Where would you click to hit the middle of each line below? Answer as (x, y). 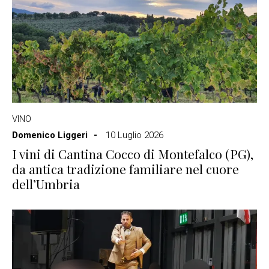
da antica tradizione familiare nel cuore (125, 168)
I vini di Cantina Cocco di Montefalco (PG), (133, 153)
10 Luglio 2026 (134, 135)
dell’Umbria (46, 183)
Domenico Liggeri (50, 135)
